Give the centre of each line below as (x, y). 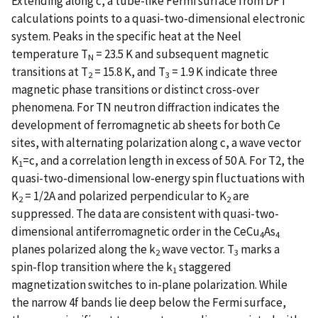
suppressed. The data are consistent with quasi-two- (145, 213)
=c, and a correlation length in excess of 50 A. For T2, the (164, 160)
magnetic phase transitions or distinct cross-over (135, 89)
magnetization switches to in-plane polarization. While (149, 284)
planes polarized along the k (83, 249)
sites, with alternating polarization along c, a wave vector (156, 142)
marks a (259, 249)
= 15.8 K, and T (129, 71)
